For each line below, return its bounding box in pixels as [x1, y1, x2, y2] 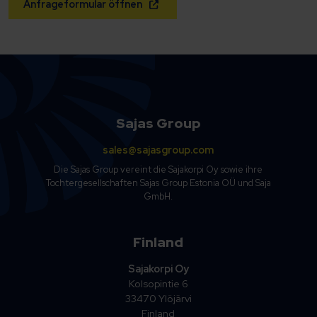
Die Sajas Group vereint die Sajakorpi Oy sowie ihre [54, 163, 263, 176]
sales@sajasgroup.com [103, 143, 214, 157]
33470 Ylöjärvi [125, 292, 192, 306]
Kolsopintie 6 [128, 277, 188, 291]
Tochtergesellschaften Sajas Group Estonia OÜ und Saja [45, 177, 271, 190]
